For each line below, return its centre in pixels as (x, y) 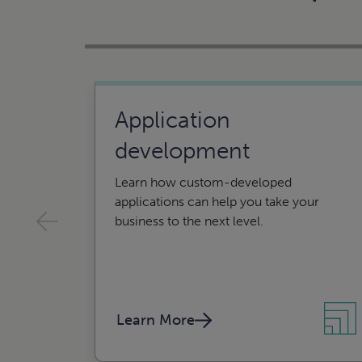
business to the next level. (189, 221)
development (182, 151)
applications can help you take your (217, 202)
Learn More (156, 320)
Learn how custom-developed (203, 182)
